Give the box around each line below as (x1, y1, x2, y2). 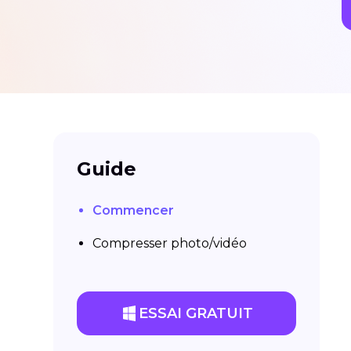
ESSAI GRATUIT (139, 304, 253, 322)
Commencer (92, 203, 174, 218)
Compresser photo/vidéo (92, 236, 247, 251)
